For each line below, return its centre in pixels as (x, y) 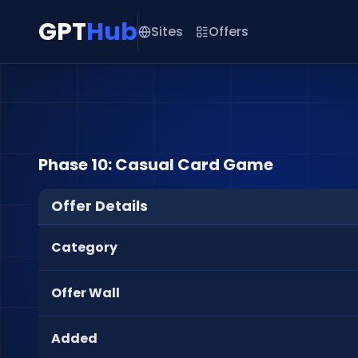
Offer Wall (86, 293)
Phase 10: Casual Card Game (156, 165)
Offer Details (99, 206)
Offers (229, 31)
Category (84, 247)
